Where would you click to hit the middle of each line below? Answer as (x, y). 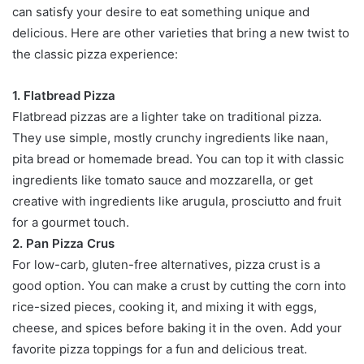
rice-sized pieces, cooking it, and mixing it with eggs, (165, 306)
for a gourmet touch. (71, 222)
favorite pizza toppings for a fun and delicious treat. (160, 349)
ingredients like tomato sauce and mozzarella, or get (162, 180)
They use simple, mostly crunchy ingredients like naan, (170, 137)
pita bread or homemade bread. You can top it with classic (178, 158)
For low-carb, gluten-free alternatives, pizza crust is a (166, 264)
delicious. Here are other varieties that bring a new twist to (181, 32)
